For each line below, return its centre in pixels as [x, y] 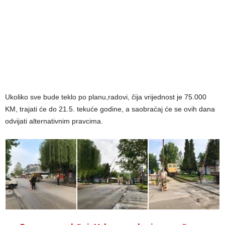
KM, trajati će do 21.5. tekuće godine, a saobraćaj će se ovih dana [110, 109]
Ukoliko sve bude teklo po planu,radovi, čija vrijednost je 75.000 [106, 97]
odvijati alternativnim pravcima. [54, 121]
